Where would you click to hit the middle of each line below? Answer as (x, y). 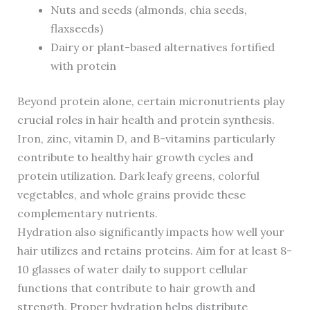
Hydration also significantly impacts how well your (151, 232)
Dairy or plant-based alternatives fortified (162, 47)
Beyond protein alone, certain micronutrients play (151, 101)
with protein (83, 66)
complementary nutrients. (87, 213)
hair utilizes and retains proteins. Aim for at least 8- (154, 251)
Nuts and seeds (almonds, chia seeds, (148, 10)
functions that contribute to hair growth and (136, 288)
